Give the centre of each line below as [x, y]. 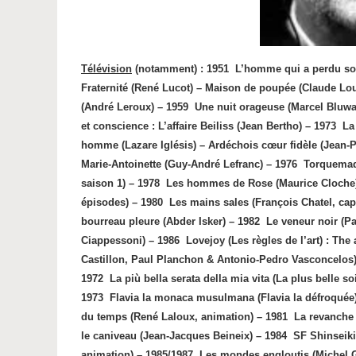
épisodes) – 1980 [122, 202]
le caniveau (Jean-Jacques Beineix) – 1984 [184, 336]
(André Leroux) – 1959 [135, 107]
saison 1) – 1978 [120, 183]
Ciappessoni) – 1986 [130, 240]
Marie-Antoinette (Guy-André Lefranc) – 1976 [189, 164]
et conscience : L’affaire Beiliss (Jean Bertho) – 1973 [209, 126]
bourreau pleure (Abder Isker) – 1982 [170, 221]
